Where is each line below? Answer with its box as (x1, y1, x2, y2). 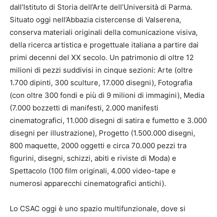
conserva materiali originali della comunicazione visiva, (10, 28, 198, 37)
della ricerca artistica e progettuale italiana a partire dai (10, 40, 199, 50)
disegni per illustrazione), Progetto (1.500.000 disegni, (10, 128, 195, 138)
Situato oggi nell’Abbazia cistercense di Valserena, (10, 15, 181, 25)
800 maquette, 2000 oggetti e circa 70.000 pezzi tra (10, 141, 186, 151)
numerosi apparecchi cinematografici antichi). (10, 179, 166, 188)
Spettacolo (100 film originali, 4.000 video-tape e (10, 166, 176, 176)
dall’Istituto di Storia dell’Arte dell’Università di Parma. (10, 2, 192, 12)
